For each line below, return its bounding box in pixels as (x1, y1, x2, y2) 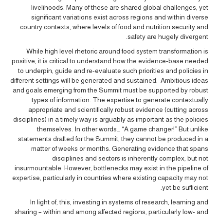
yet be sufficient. (162, 183, 208, 192)
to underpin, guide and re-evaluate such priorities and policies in (18, 67, 208, 75)
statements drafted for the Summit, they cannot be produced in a (18, 135, 208, 143)
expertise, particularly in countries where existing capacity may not (12, 174, 208, 182)
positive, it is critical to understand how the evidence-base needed (12, 57, 208, 65)
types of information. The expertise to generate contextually (32, 96, 208, 104)
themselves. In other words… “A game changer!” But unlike (37, 125, 208, 133)
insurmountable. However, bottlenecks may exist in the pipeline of (15, 164, 208, 172)
